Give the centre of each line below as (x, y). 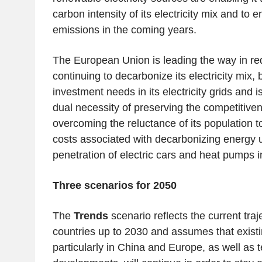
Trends (91, 216)
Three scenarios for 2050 (114, 186)
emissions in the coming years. (124, 30)
